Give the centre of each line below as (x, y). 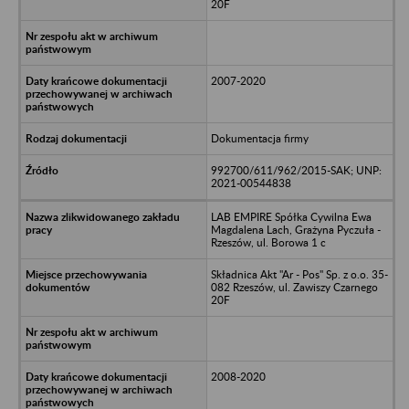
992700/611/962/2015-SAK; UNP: (296, 170)
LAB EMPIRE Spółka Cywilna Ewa (291, 216)
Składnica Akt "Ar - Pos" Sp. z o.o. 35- (299, 274)
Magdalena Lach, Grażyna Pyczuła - (295, 229)
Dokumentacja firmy (259, 138)
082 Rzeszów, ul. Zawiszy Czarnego (294, 287)
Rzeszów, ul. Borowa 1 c (268, 242)
